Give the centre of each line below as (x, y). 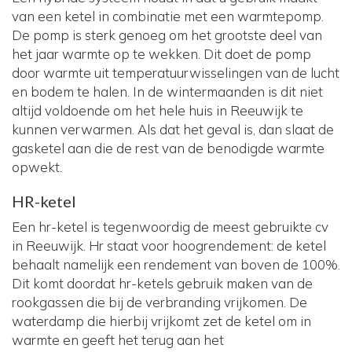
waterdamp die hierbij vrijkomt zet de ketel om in (161, 321)
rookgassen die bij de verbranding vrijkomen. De (159, 302)
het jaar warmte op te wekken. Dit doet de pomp (161, 54)
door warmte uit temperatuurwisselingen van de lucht (176, 73)
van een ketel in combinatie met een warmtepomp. (168, 16)
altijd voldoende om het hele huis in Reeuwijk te (158, 111)
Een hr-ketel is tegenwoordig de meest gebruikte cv (170, 227)
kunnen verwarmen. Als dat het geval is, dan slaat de (173, 130)
